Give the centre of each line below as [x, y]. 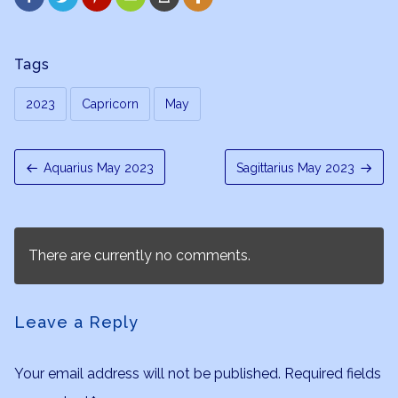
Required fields [333, 374]
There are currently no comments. [139, 255]
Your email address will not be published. [147, 374]
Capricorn [110, 104]
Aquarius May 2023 [99, 168]
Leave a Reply [76, 322]
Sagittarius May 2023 [295, 168]
